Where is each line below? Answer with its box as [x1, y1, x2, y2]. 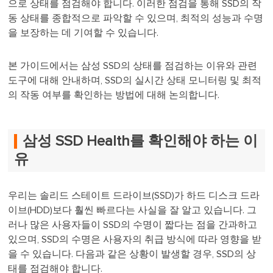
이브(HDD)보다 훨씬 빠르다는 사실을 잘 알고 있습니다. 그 [8, 205, 257, 215]
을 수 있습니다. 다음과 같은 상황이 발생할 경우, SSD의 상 [8, 249, 257, 259]
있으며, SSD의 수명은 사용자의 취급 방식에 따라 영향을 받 [8, 234, 262, 244]
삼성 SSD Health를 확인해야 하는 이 [23, 133, 258, 149]
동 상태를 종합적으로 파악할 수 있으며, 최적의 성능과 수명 [8, 13, 264, 23]
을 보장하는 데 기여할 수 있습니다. [8, 28, 159, 38]
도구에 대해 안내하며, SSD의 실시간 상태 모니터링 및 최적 [8, 76, 262, 85]
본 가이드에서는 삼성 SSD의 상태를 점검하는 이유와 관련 [8, 61, 258, 71]
